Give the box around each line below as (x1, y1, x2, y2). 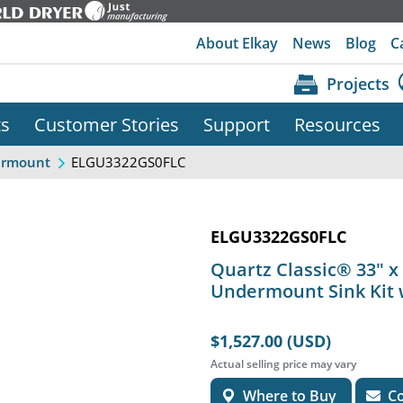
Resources (293, 112, 381, 138)
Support (202, 112, 270, 138)
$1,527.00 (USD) (210, 328, 331, 353)
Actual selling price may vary (210, 355, 356, 371)
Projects (327, 72, 390, 94)
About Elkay (196, 32, 279, 53)
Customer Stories (33, 112, 179, 138)
